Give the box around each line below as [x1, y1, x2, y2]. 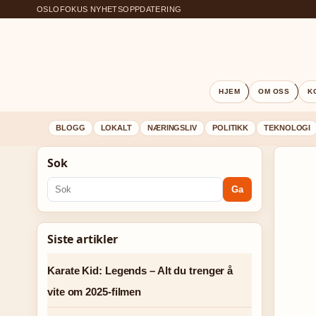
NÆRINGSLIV [147, 123, 197, 132]
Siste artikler [47, 231, 118, 247]
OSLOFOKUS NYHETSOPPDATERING [37, 4, 182, 13]
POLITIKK [212, 123, 249, 132]
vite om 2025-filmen [47, 286, 142, 298]
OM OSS [258, 87, 289, 95]
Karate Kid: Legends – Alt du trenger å [47, 265, 233, 276]
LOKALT [100, 123, 132, 132]
